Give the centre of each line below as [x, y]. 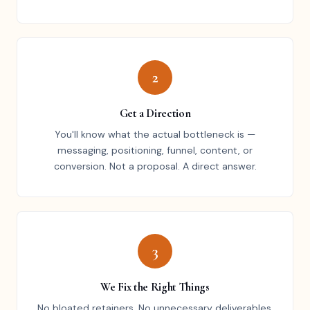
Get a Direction [155, 113]
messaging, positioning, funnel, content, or [155, 150]
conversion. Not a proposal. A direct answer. [155, 166]
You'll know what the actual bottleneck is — [155, 134]
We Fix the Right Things [155, 287]
